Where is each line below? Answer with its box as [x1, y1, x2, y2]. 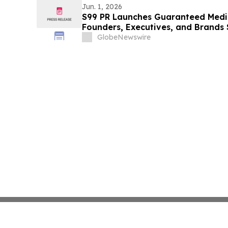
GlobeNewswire [97, 33, 151, 42]
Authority [81, 32, 122, 43]
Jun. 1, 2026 [81, 2, 122, 12]
